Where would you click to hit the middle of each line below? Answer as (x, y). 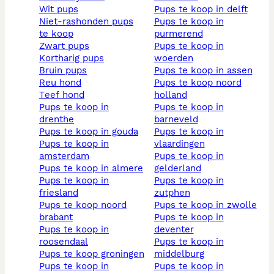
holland (170, 95)
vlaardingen (179, 144)
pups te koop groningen (94, 254)
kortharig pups (75, 58)
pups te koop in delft (203, 9)
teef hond (65, 95)
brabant (56, 217)
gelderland (177, 168)
